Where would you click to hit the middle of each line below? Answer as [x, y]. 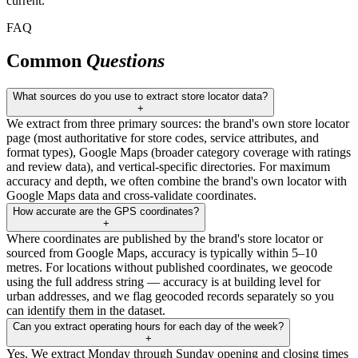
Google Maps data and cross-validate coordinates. [131, 196]
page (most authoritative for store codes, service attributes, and [163, 138]
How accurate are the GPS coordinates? [106, 212]
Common [46, 61]
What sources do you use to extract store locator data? [140, 97]
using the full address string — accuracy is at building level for [163, 282]
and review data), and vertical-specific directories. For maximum [168, 167]
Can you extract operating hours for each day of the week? [148, 327]
